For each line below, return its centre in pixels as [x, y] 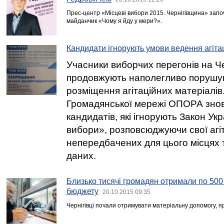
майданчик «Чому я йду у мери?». [114, 21]
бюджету [82, 191]
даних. [81, 156]
